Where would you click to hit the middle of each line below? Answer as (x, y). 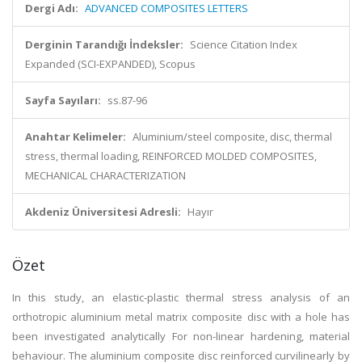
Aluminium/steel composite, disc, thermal (232, 137)
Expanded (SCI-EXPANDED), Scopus (110, 64)
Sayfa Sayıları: (63, 100)
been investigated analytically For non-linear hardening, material (181, 336)
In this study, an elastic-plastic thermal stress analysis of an (181, 297)
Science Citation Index (244, 44)
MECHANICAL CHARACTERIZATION (105, 175)
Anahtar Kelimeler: (76, 137)
